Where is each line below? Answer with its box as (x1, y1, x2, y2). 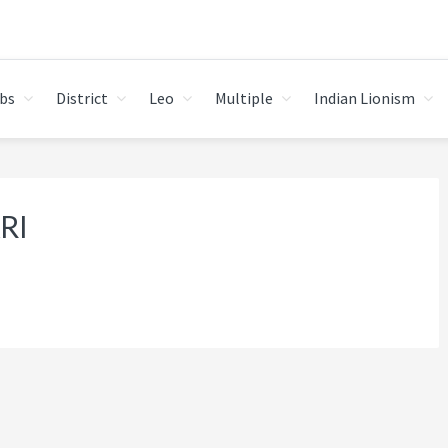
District (56, 88, 108, 108)
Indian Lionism (314, 88, 415, 108)
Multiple (215, 88, 273, 108)
